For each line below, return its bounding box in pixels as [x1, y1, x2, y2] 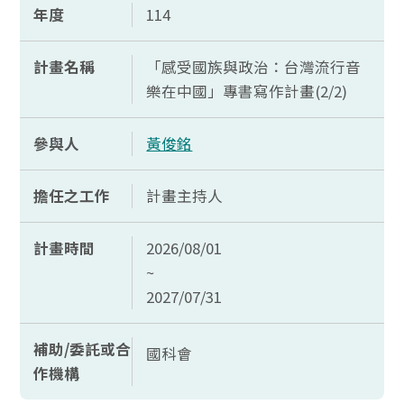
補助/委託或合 [33, 338, 132, 360]
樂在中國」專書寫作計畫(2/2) [146, 80, 348, 102]
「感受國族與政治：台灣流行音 [146, 56, 362, 78]
